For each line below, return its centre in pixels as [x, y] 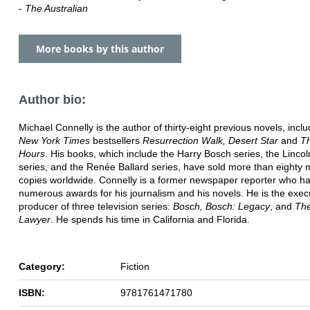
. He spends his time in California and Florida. [150, 219]
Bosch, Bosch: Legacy [221, 206]
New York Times [56, 140]
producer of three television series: [96, 206]
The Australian [56, 8]
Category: [42, 266]
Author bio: [52, 99]
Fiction [135, 266]
